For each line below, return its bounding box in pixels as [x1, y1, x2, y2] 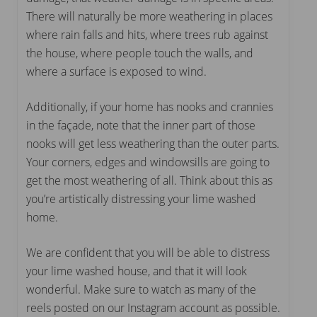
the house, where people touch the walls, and [26, 45, 253, 61]
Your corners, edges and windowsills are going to [26, 154, 270, 170]
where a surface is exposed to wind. [26, 63, 209, 79]
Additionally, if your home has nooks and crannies [26, 98, 273, 115]
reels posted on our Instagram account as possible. [26, 299, 280, 316]
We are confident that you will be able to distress [26, 244, 270, 260]
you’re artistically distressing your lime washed [26, 190, 256, 207]
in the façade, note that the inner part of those [26, 117, 255, 133]
